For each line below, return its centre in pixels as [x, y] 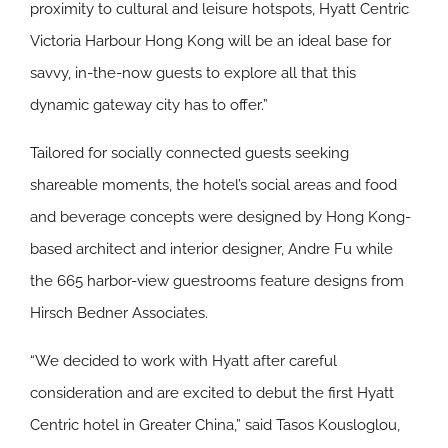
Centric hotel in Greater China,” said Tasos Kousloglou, [215, 425]
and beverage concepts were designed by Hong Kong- [220, 217]
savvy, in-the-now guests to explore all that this [193, 73]
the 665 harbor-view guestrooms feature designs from [217, 281]
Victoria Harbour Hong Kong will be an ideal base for [210, 41]
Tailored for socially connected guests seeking [189, 153]
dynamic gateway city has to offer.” [149, 105]
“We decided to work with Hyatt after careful [183, 361]
